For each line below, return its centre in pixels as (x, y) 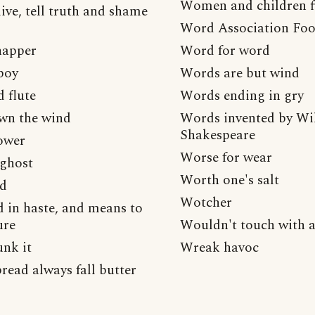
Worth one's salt (230, 180)
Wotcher (206, 203)
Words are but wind (240, 73)
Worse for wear (226, 158)
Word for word (225, 51)
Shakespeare (218, 135)
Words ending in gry (242, 96)
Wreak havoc (219, 248)
